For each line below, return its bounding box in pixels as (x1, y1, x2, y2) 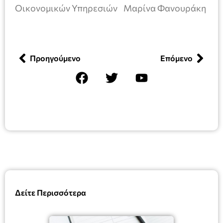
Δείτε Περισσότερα (15, 187, 86, 197)
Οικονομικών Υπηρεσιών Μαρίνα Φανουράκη (15, 2, 206, 14)
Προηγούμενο (30, 53, 81, 63)
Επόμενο (160, 53, 193, 63)
